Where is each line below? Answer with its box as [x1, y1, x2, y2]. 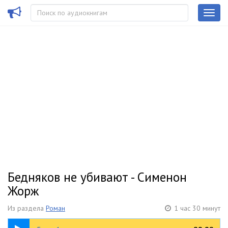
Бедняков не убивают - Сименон [8, 169, 187, 185]
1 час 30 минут [174, 204, 220, 213]
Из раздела [8, 204, 46, 213]
